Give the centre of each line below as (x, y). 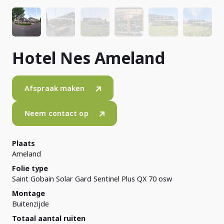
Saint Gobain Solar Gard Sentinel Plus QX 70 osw (92, 178)
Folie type (30, 168)
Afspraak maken (55, 88)
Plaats (23, 143)
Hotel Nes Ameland (88, 58)
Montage (28, 193)
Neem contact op (56, 113)
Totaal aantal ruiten (49, 218)
